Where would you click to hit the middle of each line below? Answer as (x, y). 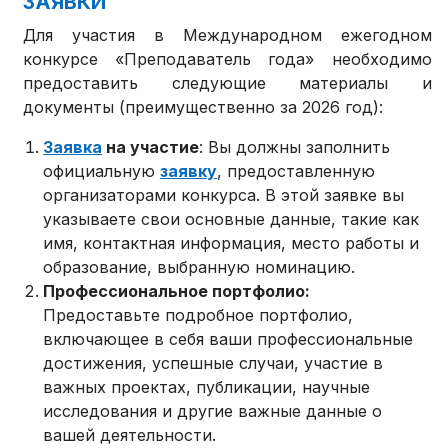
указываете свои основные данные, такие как (231, 219)
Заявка (73, 147)
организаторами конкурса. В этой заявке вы (224, 195)
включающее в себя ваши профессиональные (228, 339)
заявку (189, 171)
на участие (151, 147)
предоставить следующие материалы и (227, 83)
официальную (102, 171)
